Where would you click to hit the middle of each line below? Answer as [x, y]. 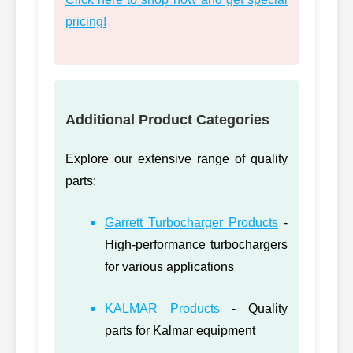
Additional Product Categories [167, 119]
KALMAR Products [162, 308]
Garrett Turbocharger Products [191, 222]
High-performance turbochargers [196, 244]
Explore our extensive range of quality [176, 158]
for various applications [169, 266]
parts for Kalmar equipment [180, 330]
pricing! [86, 21]
